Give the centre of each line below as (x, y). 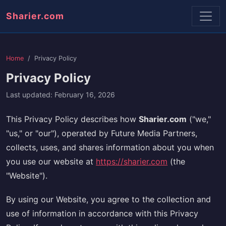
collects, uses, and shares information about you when (110, 147)
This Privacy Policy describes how (72, 119)
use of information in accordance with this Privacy (102, 214)
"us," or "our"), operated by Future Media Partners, (102, 133)
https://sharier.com (132, 161)
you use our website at (51, 161)
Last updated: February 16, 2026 (61, 95)
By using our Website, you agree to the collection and (108, 200)
